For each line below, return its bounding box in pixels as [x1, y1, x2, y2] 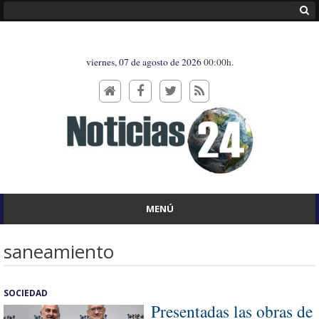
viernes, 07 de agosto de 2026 [85, 56, 204, 68]
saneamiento [4, 239, 114, 264]
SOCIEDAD [4, 287, 48, 298]
